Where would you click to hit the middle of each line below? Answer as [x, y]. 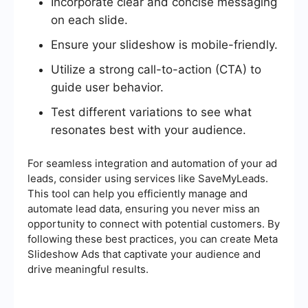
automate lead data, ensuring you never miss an [144, 209]
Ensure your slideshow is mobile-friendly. [164, 45]
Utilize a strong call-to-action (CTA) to [156, 70]
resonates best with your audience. [148, 130]
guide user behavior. [107, 88]
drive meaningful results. [88, 269]
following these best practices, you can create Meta [153, 239]
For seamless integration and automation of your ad [152, 164]
